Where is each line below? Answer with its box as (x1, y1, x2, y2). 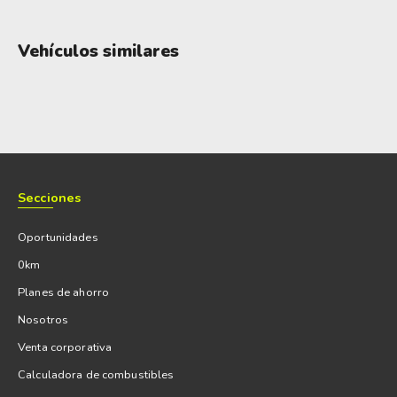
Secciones (18, 189, 82, 207)
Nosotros (18, 312, 69, 329)
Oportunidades (18, 230, 98, 246)
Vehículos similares (18, 40, 180, 64)
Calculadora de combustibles (18, 367, 175, 384)
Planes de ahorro (18, 284, 110, 301)
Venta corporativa (18, 339, 113, 356)
